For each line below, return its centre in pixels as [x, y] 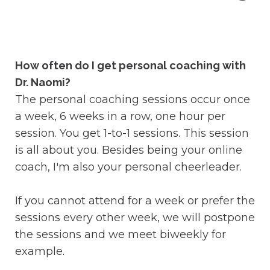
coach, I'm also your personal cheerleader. [128, 167]
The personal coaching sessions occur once [133, 100]
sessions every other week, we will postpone [135, 218]
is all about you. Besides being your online [129, 150]
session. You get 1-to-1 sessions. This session [132, 133]
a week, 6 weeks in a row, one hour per [120, 117]
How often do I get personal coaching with [130, 66]
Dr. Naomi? [43, 83]
